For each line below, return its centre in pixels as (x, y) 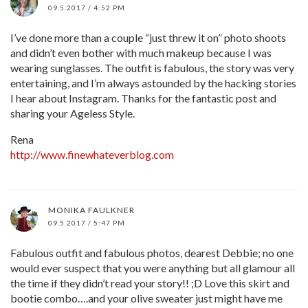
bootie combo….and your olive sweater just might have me (146, 298)
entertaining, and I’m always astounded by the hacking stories (153, 82)
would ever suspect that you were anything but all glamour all (153, 267)
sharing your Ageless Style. (73, 113)
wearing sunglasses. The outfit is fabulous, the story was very (152, 67)
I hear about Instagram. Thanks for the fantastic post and (143, 98)
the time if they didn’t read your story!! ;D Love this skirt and (150, 283)
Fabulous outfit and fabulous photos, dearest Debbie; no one (152, 252)
